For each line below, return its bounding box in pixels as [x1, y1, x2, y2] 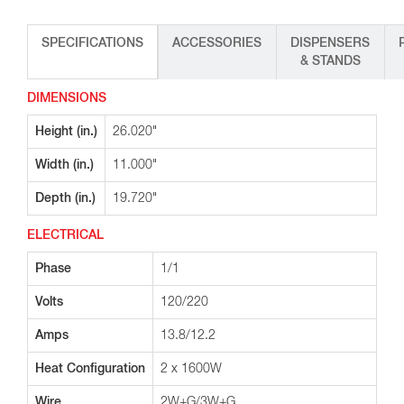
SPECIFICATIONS [41, 37, 143, 50]
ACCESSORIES [172, 37, 262, 50]
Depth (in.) [35, 192, 96, 205]
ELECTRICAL [27, 229, 104, 242]
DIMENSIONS [27, 92, 106, 105]
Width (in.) [35, 159, 94, 171]
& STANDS [299, 55, 361, 68]
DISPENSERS [290, 37, 370, 50]
